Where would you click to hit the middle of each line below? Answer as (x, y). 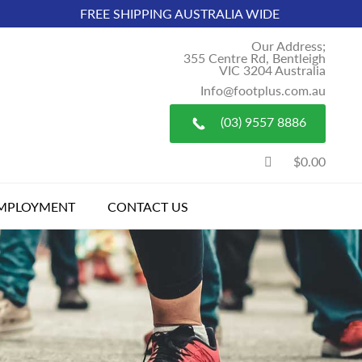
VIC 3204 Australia (272, 70)
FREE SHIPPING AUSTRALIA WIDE (180, 13)
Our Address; (288, 46)
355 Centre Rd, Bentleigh (255, 58)
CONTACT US (147, 206)
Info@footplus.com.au (263, 90)
